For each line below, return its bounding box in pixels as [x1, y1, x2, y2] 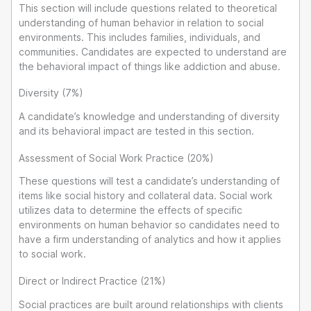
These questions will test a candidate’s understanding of [19, 175, 280, 187]
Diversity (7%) [19, 87, 83, 99]
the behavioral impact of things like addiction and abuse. [19, 60, 280, 72]
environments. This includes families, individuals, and [19, 31, 260, 43]
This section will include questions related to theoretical [19, 1, 277, 14]
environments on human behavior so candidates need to [19, 219, 280, 231]
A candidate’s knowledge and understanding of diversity [19, 110, 280, 123]
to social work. [19, 248, 86, 260]
